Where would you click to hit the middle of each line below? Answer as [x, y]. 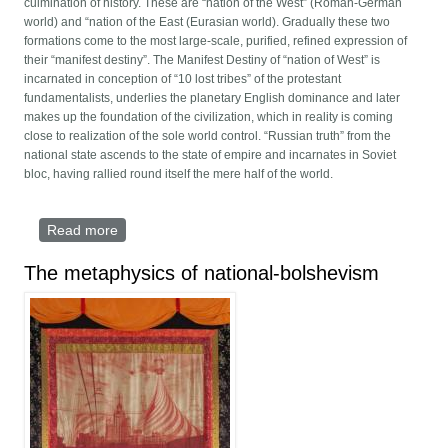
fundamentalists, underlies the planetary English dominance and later [212, 98]
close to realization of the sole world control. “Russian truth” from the [208, 136]
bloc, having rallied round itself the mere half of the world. [179, 174]
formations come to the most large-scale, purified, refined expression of [216, 41]
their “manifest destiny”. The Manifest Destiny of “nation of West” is [202, 60]
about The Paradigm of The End [220, 230]
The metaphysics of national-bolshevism [202, 273]
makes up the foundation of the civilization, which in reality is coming [209, 117]
